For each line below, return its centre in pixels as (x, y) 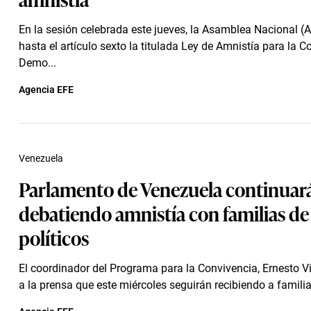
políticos (54, 237)
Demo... (37, 63)
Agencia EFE (46, 90)
